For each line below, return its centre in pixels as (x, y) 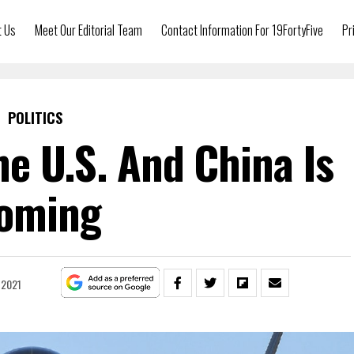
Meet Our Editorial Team (88, 30)
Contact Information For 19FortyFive (242, 30)
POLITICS (35, 118)
